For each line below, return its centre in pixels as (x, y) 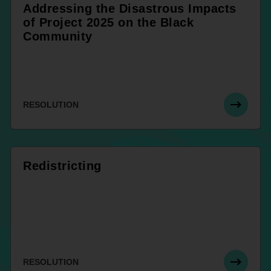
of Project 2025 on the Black (108, 22)
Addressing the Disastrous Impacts (130, 8)
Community (58, 36)
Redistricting (62, 165)
